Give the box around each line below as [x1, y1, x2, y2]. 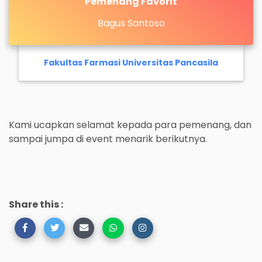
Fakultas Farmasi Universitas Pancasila [44, 57, 218, 69]
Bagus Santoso [97, 16, 165, 30]
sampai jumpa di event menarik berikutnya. [9, 132, 207, 146]
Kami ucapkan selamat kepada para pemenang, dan [9, 118, 251, 132]
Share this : [9, 198, 63, 212]
